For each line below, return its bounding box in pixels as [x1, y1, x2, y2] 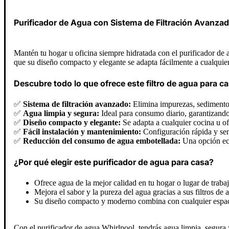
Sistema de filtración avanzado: [23, 100, 131, 109]
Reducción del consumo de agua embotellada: [23, 136, 180, 146]
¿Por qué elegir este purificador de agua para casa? [14, 157, 214, 168]
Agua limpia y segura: [23, 109, 99, 118]
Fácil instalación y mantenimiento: [23, 127, 141, 136]
